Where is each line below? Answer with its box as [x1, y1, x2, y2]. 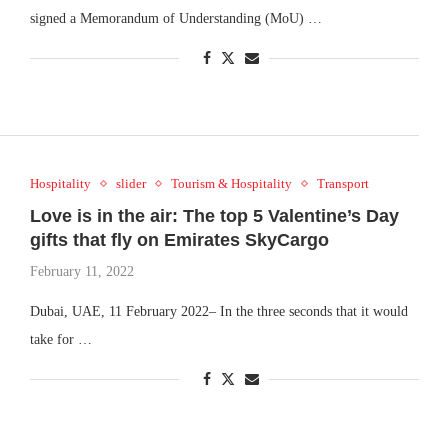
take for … [29, 332, 92, 348]
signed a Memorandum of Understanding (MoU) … [29, 10, 322, 26]
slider [115, 176, 146, 192]
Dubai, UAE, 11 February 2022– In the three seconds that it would [29, 304, 408, 320]
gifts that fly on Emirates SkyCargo [29, 230, 329, 251]
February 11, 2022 [29, 264, 134, 280]
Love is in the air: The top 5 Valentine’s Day [29, 206, 399, 227]
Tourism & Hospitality [170, 176, 292, 192]
